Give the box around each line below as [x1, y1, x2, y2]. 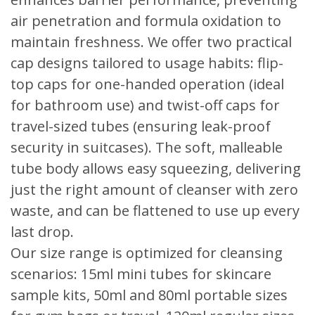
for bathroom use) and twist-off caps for [11, 96, 280, 115]
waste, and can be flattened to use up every [11, 201, 300, 220]
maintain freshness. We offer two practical [11, 32, 292, 51]
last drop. [11, 222, 74, 241]
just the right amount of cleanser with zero [11, 180, 298, 199]
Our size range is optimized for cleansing [11, 243, 283, 262]
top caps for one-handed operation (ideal [11, 75, 284, 94]
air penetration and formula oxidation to [11, 11, 281, 30]
